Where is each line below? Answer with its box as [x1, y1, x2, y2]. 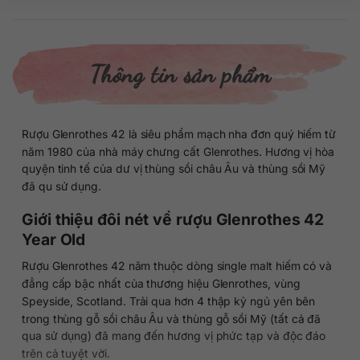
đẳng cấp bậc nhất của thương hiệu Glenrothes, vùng [21, 276, 301, 290]
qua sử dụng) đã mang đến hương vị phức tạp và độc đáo [21, 329, 326, 343]
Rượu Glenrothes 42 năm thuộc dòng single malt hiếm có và [21, 259, 333, 272]
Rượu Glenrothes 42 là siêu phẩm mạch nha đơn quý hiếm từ [21, 126, 337, 141]
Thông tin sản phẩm [89, 59, 271, 88]
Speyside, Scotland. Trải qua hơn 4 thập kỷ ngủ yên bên [21, 293, 316, 308]
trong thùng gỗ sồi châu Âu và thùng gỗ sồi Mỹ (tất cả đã [21, 311, 321, 325]
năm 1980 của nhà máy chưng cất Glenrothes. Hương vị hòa [21, 144, 335, 158]
